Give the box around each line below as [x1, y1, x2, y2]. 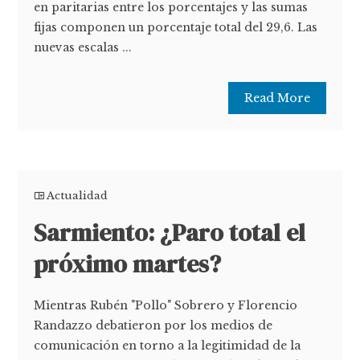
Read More [243, 91, 310, 106]
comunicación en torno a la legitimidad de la [34, 338, 301, 354]
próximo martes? [34, 247, 222, 281]
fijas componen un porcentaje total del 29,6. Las [34, 20, 318, 35]
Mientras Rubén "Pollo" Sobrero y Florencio [34, 298, 298, 313]
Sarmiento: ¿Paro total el [34, 216, 306, 250]
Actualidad [47, 189, 108, 203]
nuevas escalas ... [34, 40, 133, 55]
